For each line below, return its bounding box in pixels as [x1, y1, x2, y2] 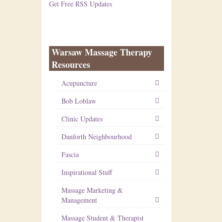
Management [61, 195, 97, 205]
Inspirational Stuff [61, 167, 112, 177]
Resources [51, 58, 90, 71]
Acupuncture [61, 78, 97, 88]
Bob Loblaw [61, 96, 96, 106]
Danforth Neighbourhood [61, 132, 132, 141]
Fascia [61, 150, 79, 159]
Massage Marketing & [61, 185, 123, 195]
